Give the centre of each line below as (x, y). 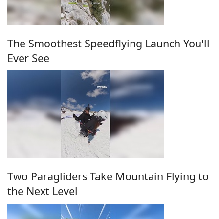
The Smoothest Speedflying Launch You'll (109, 43)
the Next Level (43, 191)
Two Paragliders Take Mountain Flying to (108, 176)
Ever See (28, 58)
